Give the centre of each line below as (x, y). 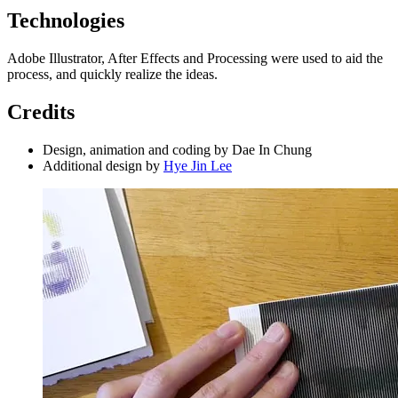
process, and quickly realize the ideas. (112, 75)
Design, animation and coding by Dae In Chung (177, 149)
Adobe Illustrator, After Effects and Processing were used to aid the (195, 59)
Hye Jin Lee (198, 165)
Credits (41, 111)
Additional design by (103, 165)
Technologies (66, 21)
